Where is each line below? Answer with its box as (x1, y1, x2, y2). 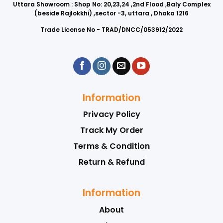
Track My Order (80, 124, 143, 136)
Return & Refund (78, 156, 145, 168)
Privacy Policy (83, 109, 140, 120)
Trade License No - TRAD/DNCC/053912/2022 (40, 25, 183, 34)
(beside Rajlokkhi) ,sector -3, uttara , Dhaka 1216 (34, 8, 189, 17)
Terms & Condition (73, 140, 150, 152)
